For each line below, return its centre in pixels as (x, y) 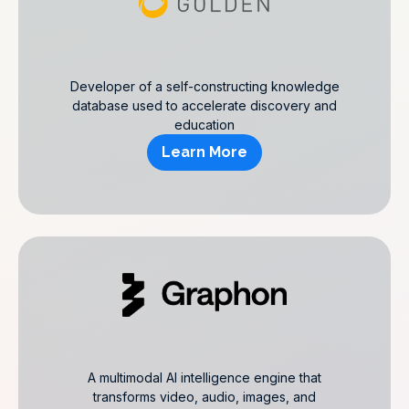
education (204, 125)
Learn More (204, 152)
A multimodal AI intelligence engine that (204, 378)
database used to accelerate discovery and (204, 105)
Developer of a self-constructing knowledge (204, 86)
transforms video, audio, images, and (204, 397)
